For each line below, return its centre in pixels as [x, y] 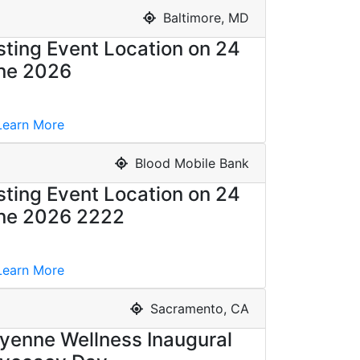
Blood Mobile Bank [190, 163]
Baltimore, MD [204, 17]
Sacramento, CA [198, 308]
